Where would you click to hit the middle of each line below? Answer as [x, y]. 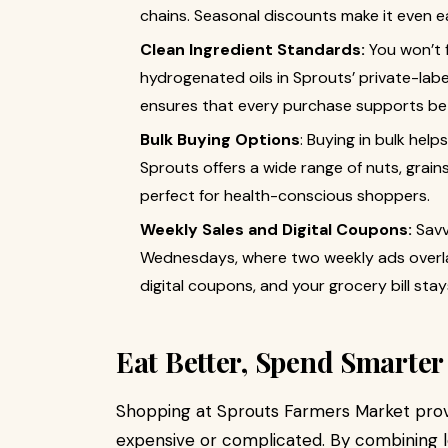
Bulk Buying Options [220, 139]
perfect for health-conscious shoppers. [285, 195]
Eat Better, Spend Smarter [280, 361]
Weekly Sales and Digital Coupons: [278, 229]
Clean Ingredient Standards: [252, 49]
